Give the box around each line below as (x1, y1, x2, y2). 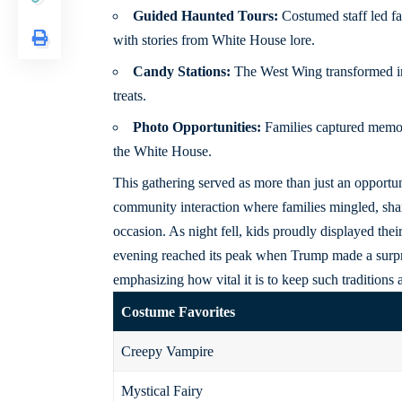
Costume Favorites (120, 304, 235, 320)
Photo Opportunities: (132, 119, 261, 135)
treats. (112, 88, 146, 104)
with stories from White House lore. (112, 32, 315, 48)
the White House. (112, 144, 212, 160)
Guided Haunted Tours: (132, 8, 278, 24)
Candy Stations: (132, 64, 231, 80)
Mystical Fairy (120, 383, 203, 399)
